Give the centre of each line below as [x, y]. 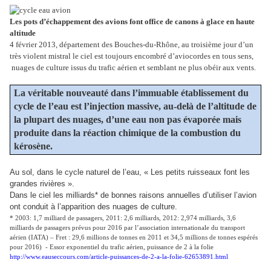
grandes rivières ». [42, 183]
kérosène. [34, 146]
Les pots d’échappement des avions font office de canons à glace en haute [132, 22]
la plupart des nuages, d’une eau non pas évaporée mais [127, 119]
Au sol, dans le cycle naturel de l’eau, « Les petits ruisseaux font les [130, 172]
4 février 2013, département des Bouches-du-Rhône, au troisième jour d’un [132, 45]
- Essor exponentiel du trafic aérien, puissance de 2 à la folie [129, 247]
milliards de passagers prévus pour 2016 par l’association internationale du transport [127, 227]
